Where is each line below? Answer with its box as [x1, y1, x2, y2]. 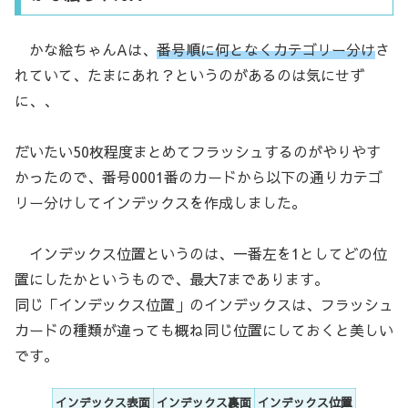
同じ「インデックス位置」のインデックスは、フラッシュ [15, 293, 393, 314]
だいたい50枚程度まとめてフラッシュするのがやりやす [15, 140, 381, 161]
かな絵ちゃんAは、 [15, 38, 157, 59]
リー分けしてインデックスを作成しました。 [15, 191, 306, 212]
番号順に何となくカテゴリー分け [157, 38, 375, 59]
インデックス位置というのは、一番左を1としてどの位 [15, 242, 387, 263]
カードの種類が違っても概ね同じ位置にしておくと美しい [15, 319, 393, 340]
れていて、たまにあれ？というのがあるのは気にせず [15, 64, 364, 85]
